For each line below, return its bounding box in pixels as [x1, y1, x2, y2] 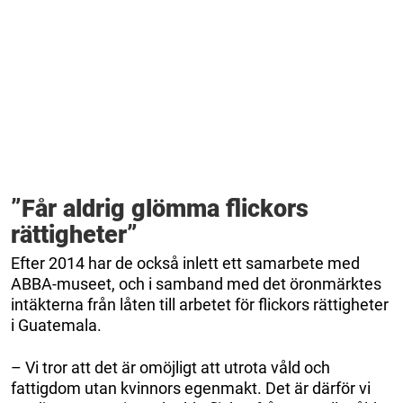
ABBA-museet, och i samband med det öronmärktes [11, 274, 381, 294]
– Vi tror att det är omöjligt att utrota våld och [11, 358, 330, 378]
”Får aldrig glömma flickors [11, 194, 309, 224]
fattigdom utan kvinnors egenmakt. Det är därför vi [11, 379, 371, 399]
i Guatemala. [11, 316, 102, 336]
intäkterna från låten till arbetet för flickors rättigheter [11, 295, 389, 315]
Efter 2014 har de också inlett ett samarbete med [11, 254, 360, 273]
